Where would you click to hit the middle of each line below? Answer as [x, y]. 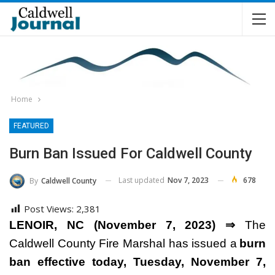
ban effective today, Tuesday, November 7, [137, 261]
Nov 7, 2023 [188, 180]
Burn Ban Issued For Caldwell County [133, 153]
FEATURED [31, 126]
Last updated [142, 180]
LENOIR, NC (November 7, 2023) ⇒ [122, 225]
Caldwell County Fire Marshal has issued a [124, 243]
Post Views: [49, 208]
